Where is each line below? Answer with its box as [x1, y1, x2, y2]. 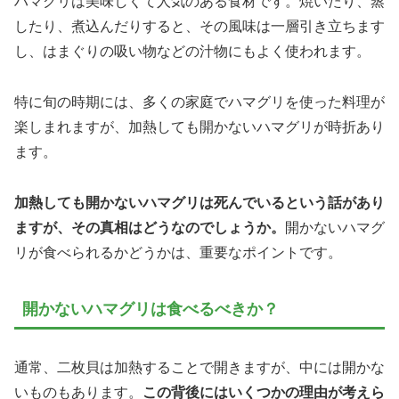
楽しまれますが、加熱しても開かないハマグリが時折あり [14, 118, 385, 134]
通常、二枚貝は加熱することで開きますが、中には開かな [14, 359, 385, 375]
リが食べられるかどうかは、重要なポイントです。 [14, 244, 342, 260]
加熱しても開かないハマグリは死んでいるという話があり [14, 194, 385, 210]
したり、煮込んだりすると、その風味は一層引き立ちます [14, 19, 385, 35]
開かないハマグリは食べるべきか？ [22, 299, 279, 318]
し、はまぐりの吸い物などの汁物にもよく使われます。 [14, 44, 370, 60]
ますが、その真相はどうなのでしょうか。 [14, 219, 285, 235]
